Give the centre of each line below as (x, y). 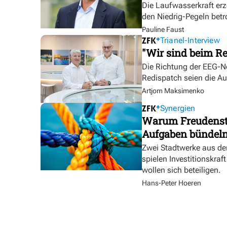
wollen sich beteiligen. (181, 170)
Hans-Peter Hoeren (172, 183)
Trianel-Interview (190, 41)
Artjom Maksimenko (173, 91)
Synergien (178, 108)
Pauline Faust (163, 30)
